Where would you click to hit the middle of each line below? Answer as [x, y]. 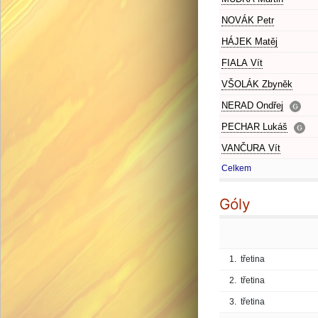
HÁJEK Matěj [250, 42]
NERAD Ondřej [252, 105]
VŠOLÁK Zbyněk [257, 84]
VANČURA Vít [251, 148]
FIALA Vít [242, 63]
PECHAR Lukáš [254, 127]
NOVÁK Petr [248, 20]
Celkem [236, 168]
